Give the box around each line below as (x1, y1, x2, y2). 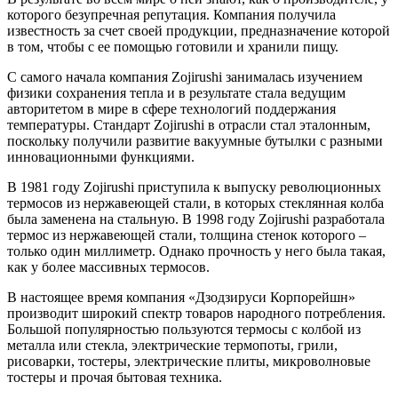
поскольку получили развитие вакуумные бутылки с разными (7, 132, 383, 148)
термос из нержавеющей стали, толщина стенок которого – (7, 227, 366, 243)
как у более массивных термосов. (7, 259, 210, 275)
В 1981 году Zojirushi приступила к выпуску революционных (7, 179, 381, 195)
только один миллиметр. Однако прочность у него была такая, (7, 243, 386, 259)
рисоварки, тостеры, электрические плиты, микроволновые (7, 353, 370, 369)
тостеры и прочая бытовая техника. (7, 369, 222, 385)
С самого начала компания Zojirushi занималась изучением (7, 68, 362, 84)
